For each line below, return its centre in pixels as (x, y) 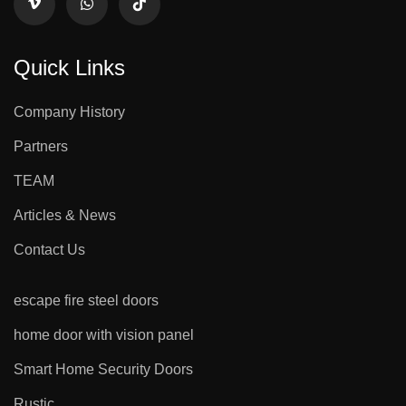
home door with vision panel (104, 334)
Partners (41, 146)
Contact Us (49, 249)
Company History (69, 111)
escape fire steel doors (86, 300)
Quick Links (69, 67)
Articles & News (65, 215)
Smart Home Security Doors (103, 369)
